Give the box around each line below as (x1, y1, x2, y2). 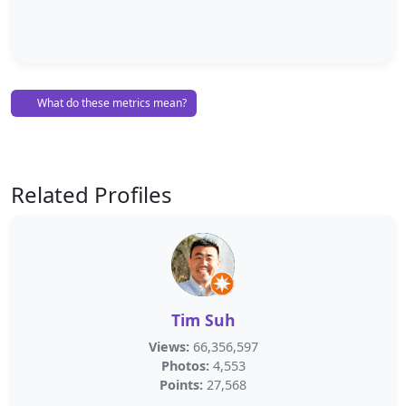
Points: (159, 376, 203, 393)
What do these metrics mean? (34, 95, 187, 111)
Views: (148, 338, 189, 355)
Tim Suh (170, 309, 236, 331)
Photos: (160, 357, 209, 374)
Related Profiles (11, 179, 172, 209)
